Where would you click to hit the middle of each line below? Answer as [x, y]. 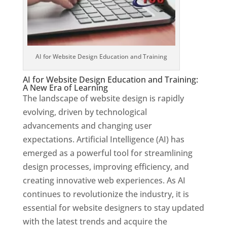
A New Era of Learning [65, 88]
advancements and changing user [87, 126]
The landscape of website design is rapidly [103, 99]
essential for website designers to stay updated [113, 208]
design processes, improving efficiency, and [106, 167]
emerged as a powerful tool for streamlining [107, 153]
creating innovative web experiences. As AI [104, 181]
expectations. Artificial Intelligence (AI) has [103, 140]
